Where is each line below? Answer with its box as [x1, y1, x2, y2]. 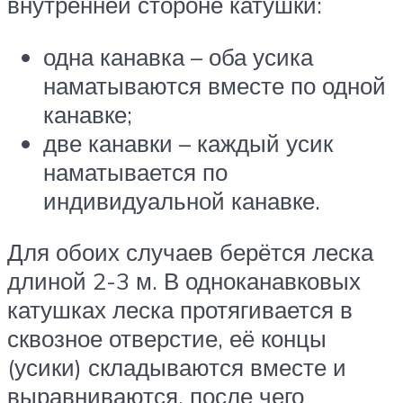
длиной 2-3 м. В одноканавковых [7, 266, 361, 296]
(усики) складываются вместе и [7, 353, 346, 382]
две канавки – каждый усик [43, 128, 333, 157]
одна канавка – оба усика [43, 41, 313, 71]
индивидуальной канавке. [43, 185, 320, 215]
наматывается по [43, 157, 228, 186]
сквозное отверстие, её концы [7, 324, 327, 354]
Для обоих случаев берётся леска [7, 237, 373, 267]
